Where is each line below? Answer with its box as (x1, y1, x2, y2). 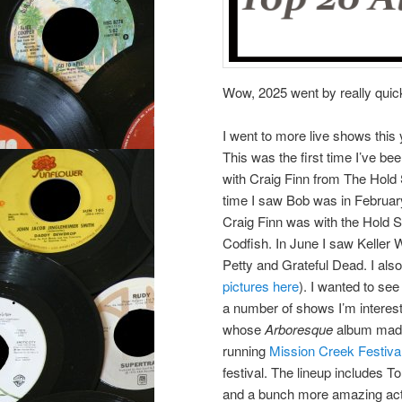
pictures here (223, 275, 299, 295)
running (223, 340, 269, 360)
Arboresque (265, 319, 336, 338)
